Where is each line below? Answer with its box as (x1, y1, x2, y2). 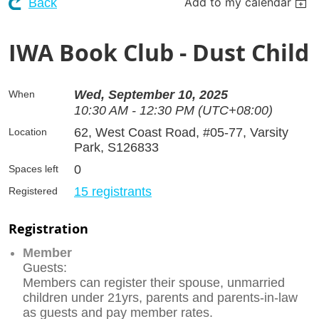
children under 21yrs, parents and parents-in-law (23, 290, 298, 305)
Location (9, 125, 47, 137)
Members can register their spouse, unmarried (23, 275, 285, 290)
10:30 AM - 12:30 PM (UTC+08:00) (74, 103, 273, 117)
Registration (9, 219, 88, 238)
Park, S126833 (74, 140, 159, 155)
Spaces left (9, 162, 58, 174)
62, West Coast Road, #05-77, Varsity (74, 125, 288, 140)
